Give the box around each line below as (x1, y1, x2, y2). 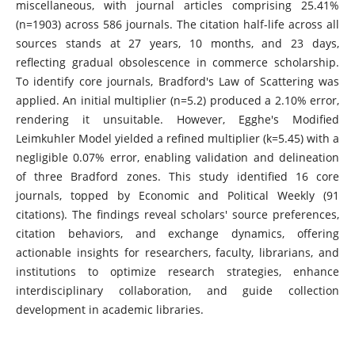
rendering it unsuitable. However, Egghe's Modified (15, 112, 340, 128)
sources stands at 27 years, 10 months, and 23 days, (15, 36, 340, 52)
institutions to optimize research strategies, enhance (15, 264, 340, 280)
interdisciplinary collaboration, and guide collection (15, 283, 340, 299)
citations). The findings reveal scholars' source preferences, (15, 207, 340, 223)
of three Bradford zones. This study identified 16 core (15, 169, 340, 185)
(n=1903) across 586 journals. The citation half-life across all (15, 17, 340, 32)
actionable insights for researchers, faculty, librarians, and (15, 245, 340, 261)
